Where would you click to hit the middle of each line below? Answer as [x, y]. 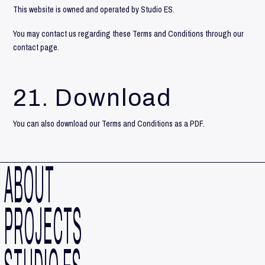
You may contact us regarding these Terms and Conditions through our [129, 34]
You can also [35, 124]
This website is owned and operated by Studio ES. [94, 9]
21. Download [93, 98]
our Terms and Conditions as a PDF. [146, 124]
